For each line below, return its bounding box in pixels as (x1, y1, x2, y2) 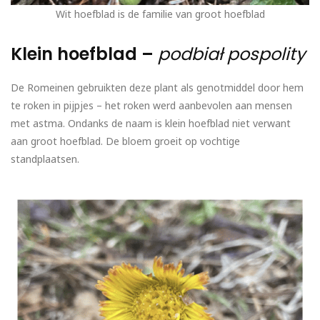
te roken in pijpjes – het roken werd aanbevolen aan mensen (11, 99, 292, 113)
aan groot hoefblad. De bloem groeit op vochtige (11, 134, 240, 149)
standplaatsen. (11, 152, 79, 166)
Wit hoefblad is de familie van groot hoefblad (55, 7, 265, 21)
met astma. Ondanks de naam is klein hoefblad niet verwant (11, 116, 291, 131)
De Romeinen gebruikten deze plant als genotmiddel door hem (11, 81, 304, 95)
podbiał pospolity (158, 42, 306, 66)
